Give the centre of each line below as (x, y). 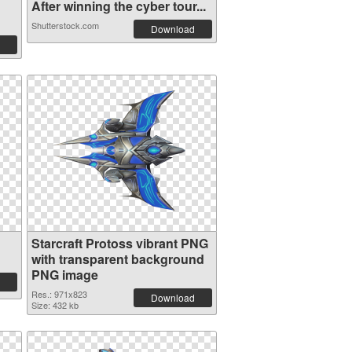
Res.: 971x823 (59, 294)
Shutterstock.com (65, 25)
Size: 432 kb (55, 305)
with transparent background (117, 259)
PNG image (64, 275)
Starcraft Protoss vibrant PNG (119, 243)
